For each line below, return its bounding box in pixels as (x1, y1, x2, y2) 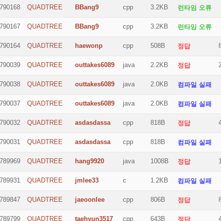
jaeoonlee (75, 196, 105, 203)
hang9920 (75, 157, 104, 165)
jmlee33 (75, 177, 99, 184)
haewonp (75, 42, 103, 49)
